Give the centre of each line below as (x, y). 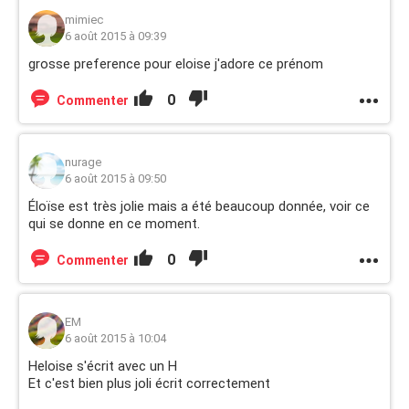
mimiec (84, 20)
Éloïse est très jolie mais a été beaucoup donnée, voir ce (199, 206)
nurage (83, 162)
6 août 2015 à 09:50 (115, 178)
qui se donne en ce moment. (114, 224)
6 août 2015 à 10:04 (115, 338)
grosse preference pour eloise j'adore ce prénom (176, 64)
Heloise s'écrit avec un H (103, 366)
